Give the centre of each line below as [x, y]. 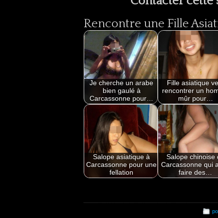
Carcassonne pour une [122, 165]
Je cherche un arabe [122, 83]
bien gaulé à [121, 91]
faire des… [196, 173]
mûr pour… [195, 99]
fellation [122, 173]
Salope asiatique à [122, 157]
